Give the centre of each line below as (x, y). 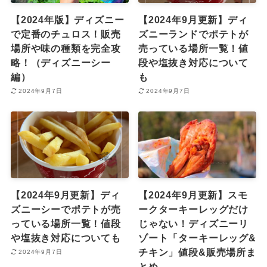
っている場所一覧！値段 (66, 223)
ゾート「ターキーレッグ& (197, 237)
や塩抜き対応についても (66, 237)
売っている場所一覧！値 (193, 48)
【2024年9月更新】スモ (193, 195)
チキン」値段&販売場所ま (197, 252)
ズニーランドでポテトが (193, 34)
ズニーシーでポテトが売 (66, 209)
